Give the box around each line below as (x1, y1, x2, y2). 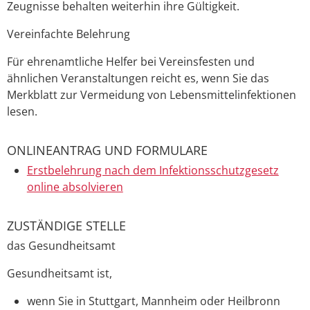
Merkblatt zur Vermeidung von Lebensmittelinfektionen (7, 87, 296, 103)
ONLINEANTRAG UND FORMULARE (7, 142, 208, 159)
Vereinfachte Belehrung (7, 26, 130, 42)
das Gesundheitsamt (7, 237, 116, 253)
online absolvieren (26, 179, 123, 194)
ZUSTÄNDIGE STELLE (7, 217, 126, 234)
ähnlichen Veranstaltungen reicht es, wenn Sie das (7, 71, 269, 86)
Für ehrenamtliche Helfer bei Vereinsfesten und (7, 54, 255, 70)
